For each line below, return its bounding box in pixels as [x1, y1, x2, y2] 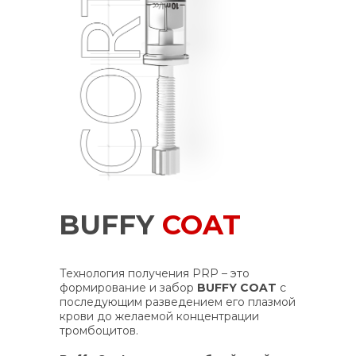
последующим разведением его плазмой [59, 295, 296, 309]
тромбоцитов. [59, 323, 138, 338]
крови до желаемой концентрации [59, 309, 259, 323]
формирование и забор [59, 281, 197, 295]
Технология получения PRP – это [59, 266, 250, 281]
